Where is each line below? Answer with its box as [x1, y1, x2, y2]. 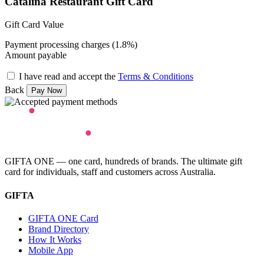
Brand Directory [28, 223, 89, 234]
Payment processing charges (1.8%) [5, 39, 137, 50]
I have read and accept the [19, 71, 118, 82]
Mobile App [28, 245, 73, 255]
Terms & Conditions [118, 71, 193, 82]
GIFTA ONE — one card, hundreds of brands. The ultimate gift [5, 156, 242, 167]
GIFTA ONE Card [28, 213, 98, 223]
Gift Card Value [5, 19, 64, 30]
